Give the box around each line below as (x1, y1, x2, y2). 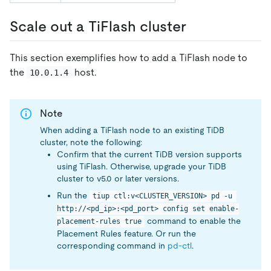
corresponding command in (57, 241, 168, 251)
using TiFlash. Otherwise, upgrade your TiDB (57, 162, 226, 172)
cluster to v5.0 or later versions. (57, 174, 179, 184)
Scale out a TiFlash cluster (10, 18, 186, 35)
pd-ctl (168, 241, 192, 251)
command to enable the (144, 216, 243, 226)
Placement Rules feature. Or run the (57, 229, 196, 239)
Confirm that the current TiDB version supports (57, 149, 242, 160)
